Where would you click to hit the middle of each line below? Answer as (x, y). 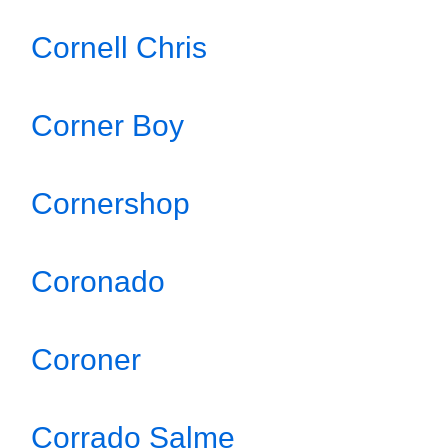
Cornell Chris (119, 47)
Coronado (98, 281)
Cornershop (110, 203)
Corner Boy (107, 125)
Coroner (86, 359)
